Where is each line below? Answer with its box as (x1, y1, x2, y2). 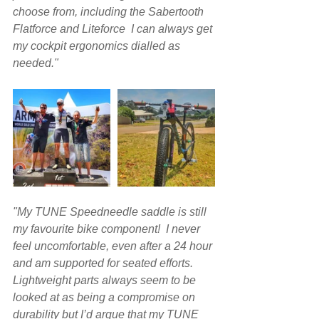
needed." (13, 57, 58, 69)
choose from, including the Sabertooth (13, 6, 206, 18)
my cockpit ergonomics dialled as (13, 40, 183, 52)
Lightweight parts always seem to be (13, 274, 199, 286)
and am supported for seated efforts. (13, 257, 196, 269)
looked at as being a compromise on (13, 291, 198, 303)
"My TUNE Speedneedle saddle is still (13, 206, 209, 218)
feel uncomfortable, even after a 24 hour (13, 240, 215, 252)
